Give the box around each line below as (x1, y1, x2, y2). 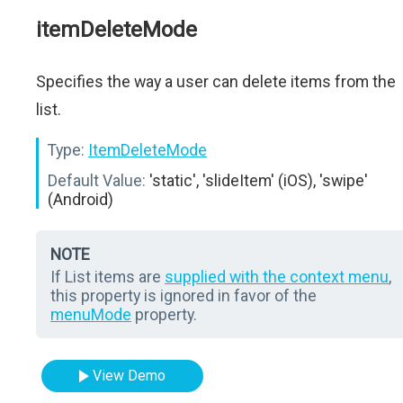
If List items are (50, 267, 165, 286)
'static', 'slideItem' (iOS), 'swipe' (146, 171, 368, 190)
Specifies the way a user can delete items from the (36, 72, 396, 91)
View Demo (93, 367, 166, 384)
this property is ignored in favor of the (50, 286, 317, 305)
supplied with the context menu (165, 267, 389, 286)
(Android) (48, 190, 113, 209)
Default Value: (48, 171, 146, 190)
